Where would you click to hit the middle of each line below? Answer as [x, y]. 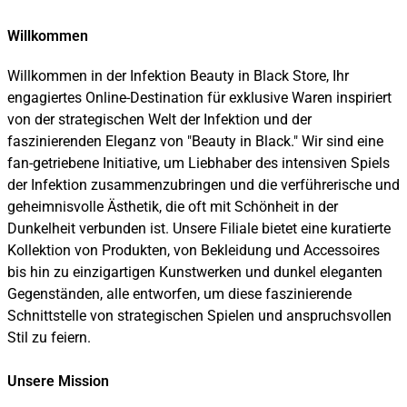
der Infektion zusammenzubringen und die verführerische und [203, 185]
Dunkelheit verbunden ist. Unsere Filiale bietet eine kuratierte [199, 229]
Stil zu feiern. [49, 338]
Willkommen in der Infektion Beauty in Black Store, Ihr [178, 76]
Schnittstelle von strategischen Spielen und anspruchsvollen [199, 316]
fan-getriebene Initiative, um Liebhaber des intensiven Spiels [199, 164]
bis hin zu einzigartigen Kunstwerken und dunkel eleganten [195, 273]
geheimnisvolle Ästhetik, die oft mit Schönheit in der [173, 207]
